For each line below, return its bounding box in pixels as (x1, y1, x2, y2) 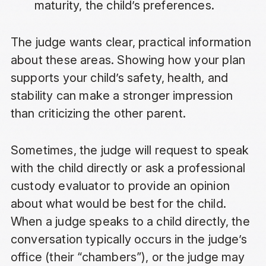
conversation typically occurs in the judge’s (10, 232, 247, 247)
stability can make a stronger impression (10, 88, 233, 103)
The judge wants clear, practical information (10, 35, 251, 50)
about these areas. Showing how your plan (10, 53, 246, 68)
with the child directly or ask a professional (10, 161, 246, 176)
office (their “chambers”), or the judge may (10, 250, 245, 265)
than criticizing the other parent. (10, 106, 186, 121)
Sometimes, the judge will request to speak (10, 143, 249, 158)
